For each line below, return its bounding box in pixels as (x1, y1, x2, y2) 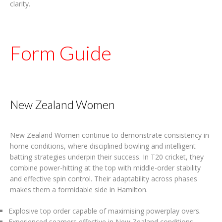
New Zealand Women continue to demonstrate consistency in (10, 130, 209, 140)
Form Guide (10, 41, 111, 65)
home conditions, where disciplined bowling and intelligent (10, 141, 196, 151)
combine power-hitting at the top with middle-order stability (10, 163, 201, 172)
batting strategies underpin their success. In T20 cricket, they (10, 152, 204, 162)
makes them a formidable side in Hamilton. (10, 184, 148, 194)
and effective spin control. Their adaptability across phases (10, 173, 197, 183)
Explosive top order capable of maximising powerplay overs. (8, 206, 201, 216)
